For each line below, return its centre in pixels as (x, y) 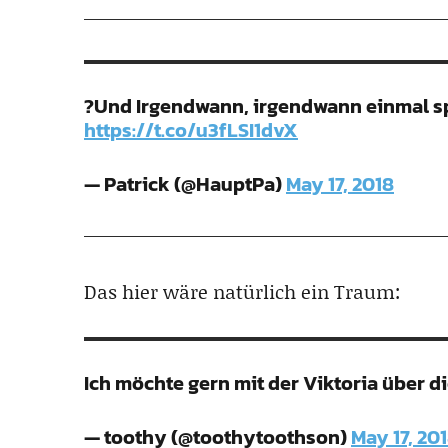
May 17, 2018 (340, 183)
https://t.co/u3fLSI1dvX (191, 129)
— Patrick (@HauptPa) (185, 183)
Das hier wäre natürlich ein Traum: (242, 291)
